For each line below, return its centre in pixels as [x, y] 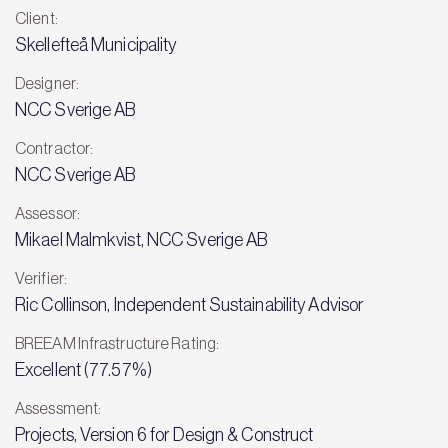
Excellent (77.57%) [83, 370]
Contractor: [54, 148]
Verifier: [41, 278]
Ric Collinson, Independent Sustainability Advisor [189, 305]
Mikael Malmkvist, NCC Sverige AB [141, 240]
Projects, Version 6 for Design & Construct [164, 435]
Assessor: [47, 213]
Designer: [47, 83]
